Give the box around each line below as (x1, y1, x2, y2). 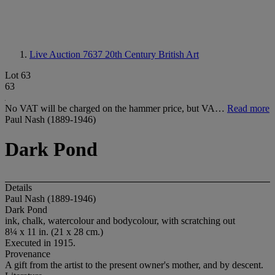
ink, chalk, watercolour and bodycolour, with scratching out (5, 215, 235, 226)
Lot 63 (5, 70, 31, 80)
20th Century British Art (105, 49, 199, 60)
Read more (227, 103, 269, 114)
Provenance (5, 248, 50, 259)
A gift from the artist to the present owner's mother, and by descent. (5, 259, 263, 270)
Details (5, 182, 32, 193)
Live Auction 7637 (29, 49, 105, 60)
